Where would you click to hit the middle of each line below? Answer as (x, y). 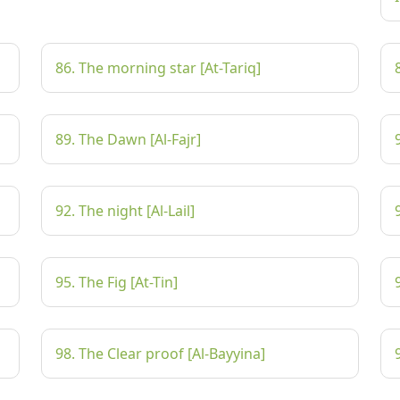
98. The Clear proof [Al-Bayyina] (160, 354)
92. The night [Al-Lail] (125, 211)
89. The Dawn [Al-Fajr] (128, 139)
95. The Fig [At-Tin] (117, 282)
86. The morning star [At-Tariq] (158, 68)
